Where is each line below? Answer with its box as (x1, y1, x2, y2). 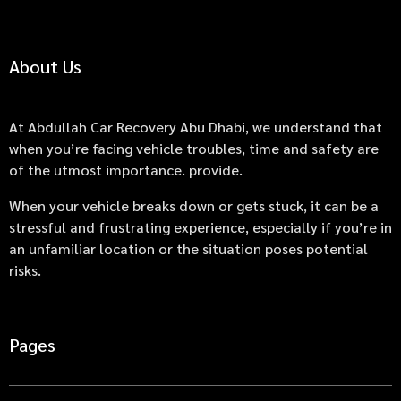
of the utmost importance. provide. (9, 160, 243, 180)
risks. (9, 260, 41, 280)
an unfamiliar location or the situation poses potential (9, 239, 368, 259)
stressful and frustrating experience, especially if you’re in (9, 218, 392, 237)
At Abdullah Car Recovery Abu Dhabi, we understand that (9, 117, 382, 137)
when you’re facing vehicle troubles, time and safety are (9, 139, 379, 158)
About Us (9, 55, 81, 79)
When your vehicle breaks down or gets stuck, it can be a (9, 196, 379, 216)
